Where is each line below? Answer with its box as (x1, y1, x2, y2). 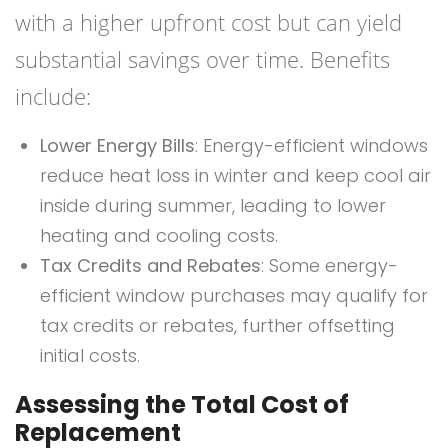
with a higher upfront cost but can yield (15, 7, 402, 38)
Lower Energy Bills (40, 133, 195, 159)
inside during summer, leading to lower (40, 193, 386, 219)
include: (15, 81, 91, 112)
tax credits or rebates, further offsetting (40, 313, 395, 339)
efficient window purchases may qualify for (40, 283, 428, 309)
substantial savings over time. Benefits (15, 44, 390, 75)
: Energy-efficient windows (195, 133, 428, 159)
